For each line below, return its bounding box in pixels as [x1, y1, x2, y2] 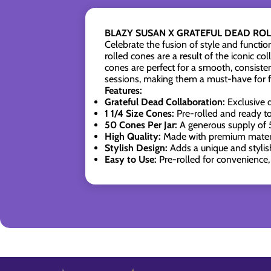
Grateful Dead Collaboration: [104, 96, 225, 108]
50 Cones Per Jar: [104, 119, 177, 131]
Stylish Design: [104, 142, 168, 154]
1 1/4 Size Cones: [104, 108, 174, 120]
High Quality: [104, 131, 161, 143]
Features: [104, 85, 142, 97]
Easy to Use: [104, 154, 157, 166]
